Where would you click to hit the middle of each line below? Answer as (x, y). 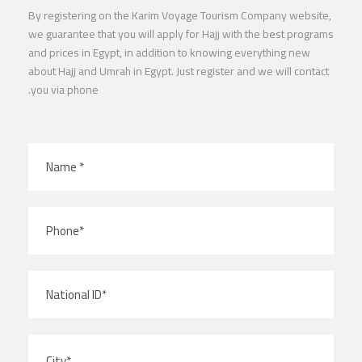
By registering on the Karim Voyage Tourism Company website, (180, 16)
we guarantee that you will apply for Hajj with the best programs (181, 34)
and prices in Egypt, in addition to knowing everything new (169, 53)
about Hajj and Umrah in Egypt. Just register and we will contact (179, 72)
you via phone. (65, 90)
